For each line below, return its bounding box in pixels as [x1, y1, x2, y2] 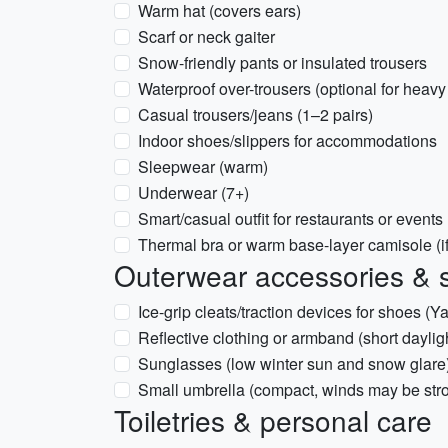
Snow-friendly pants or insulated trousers [138, 51, 427, 74]
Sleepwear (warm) [138, 155, 268, 178]
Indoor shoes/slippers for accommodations [138, 129, 437, 152]
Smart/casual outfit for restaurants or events [138, 207, 443, 230]
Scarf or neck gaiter [138, 25, 275, 48]
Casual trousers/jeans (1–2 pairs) [138, 103, 373, 126]
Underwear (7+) [138, 181, 249, 204]
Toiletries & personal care [114, 400, 432, 440]
